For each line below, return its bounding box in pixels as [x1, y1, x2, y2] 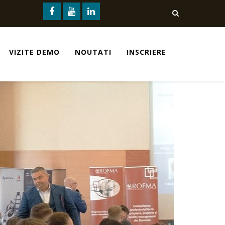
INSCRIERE [127, 47, 166, 57]
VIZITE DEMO [9, 47, 60, 57]
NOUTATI [75, 47, 111, 57]
